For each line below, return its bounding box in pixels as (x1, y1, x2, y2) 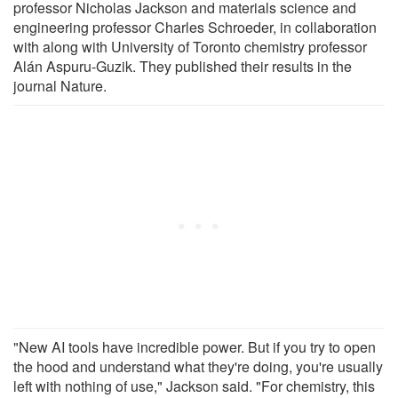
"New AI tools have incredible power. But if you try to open (13, 336, 376, 357)
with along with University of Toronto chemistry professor (13, 36, 367, 57)
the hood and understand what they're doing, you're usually (13, 355, 383, 377)
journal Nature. (13, 75, 107, 96)
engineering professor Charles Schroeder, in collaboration (13, 16, 377, 37)
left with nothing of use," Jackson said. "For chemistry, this (13, 375, 375, 396)
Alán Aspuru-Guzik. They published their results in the (13, 55, 352, 76)
